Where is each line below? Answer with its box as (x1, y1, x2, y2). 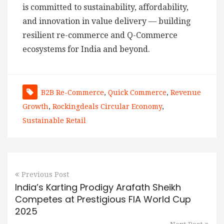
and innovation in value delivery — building (22, 16, 190, 26)
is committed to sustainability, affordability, (22, 2, 188, 12)
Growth (22, 102, 48, 111)
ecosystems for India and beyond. (22, 44, 150, 54)
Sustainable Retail (22, 116, 86, 125)
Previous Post (21, 170, 69, 179)
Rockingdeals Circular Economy (52, 102, 162, 111)
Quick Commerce (108, 88, 166, 97)
